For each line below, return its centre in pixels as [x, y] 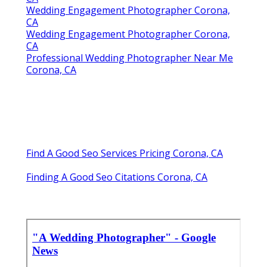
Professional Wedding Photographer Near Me [130, 58]
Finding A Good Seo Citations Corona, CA [117, 177]
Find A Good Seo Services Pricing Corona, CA [125, 153]
